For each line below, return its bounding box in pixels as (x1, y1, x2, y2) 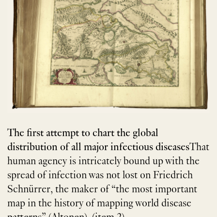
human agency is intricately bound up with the (7, 156, 200, 168)
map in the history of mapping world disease (7, 199, 191, 210)
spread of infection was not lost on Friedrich (7, 170, 193, 182)
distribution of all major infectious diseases (7, 142, 189, 154)
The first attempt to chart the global (7, 128, 158, 139)
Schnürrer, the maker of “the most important (7, 185, 197, 196)
